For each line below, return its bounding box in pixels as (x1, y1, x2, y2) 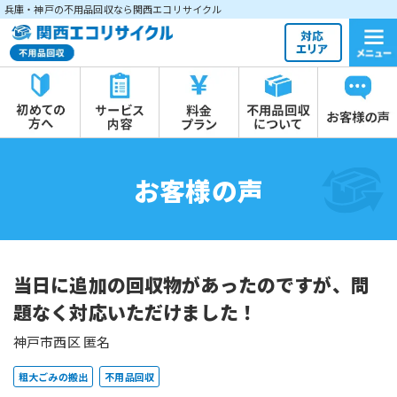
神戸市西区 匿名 (13, 332, 111, 352)
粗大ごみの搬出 (19, 370, 89, 385)
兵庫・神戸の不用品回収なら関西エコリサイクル (4, 2, 222, 16)
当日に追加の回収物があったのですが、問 (13, 271, 370, 299)
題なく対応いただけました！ (13, 299, 257, 326)
